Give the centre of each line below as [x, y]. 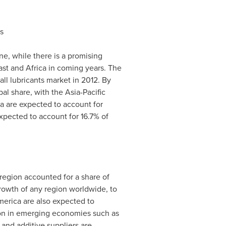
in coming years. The [84, 68]
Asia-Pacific [85, 92]
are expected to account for [53, 104]
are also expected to [58, 201]
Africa [36, 68]
